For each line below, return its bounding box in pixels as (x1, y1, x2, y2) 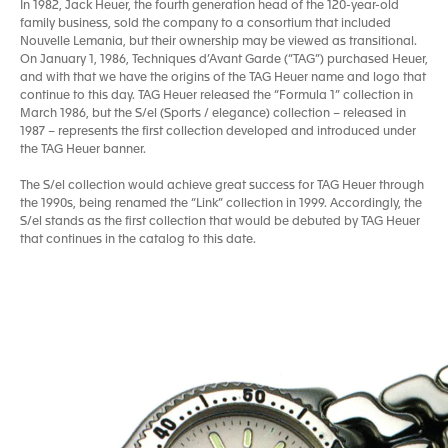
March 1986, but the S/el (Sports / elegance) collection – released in (20, 108, 406, 120)
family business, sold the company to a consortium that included (20, 18, 391, 30)
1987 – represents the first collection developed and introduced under (20, 126, 416, 138)
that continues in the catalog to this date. (20, 234, 256, 246)
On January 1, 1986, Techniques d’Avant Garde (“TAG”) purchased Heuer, (20, 54, 428, 66)
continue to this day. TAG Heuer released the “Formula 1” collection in (20, 90, 413, 102)
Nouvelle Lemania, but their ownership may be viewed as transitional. (20, 36, 417, 48)
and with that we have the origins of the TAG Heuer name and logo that (20, 72, 426, 84)
